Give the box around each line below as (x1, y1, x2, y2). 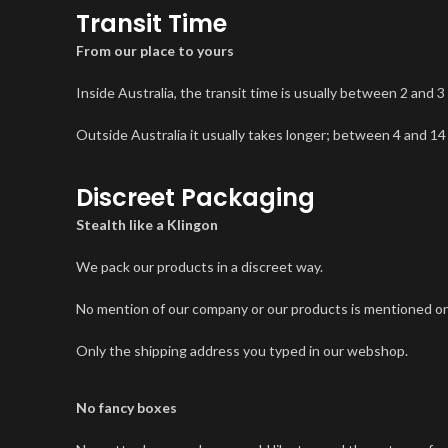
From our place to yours (76, 42, 234, 59)
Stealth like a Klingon (76, 216, 221, 233)
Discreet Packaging (76, 181, 315, 214)
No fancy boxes (76, 399, 177, 416)
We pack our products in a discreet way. (76, 258, 323, 275)
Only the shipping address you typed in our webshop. (76, 342, 408, 359)
